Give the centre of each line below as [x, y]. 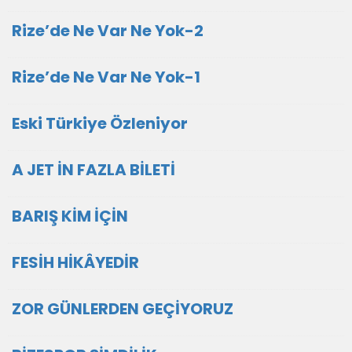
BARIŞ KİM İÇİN [70, 216]
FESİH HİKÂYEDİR [75, 262]
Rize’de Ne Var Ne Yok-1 [106, 77]
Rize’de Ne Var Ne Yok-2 [108, 31]
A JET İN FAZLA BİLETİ [93, 170]
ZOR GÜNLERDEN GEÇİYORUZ [123, 309]
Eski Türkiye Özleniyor [100, 123]
